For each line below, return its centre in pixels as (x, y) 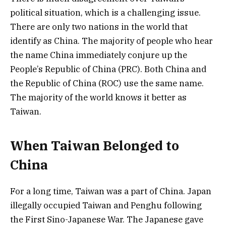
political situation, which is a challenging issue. (105, 13)
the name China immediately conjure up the (99, 55)
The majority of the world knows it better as (98, 98)
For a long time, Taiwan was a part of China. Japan (111, 191)
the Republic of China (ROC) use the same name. (107, 83)
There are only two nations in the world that (99, 27)
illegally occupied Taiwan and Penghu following (106, 205)
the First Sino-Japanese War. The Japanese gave (107, 219)
